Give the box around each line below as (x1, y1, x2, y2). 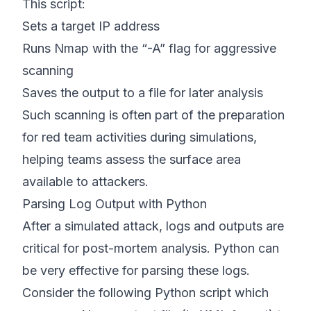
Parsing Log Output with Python (22, 196, 207, 211)
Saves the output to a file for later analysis (22, 85, 263, 100)
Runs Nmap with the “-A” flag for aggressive (22, 41, 276, 56)
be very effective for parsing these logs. (22, 263, 250, 278)
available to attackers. (22, 174, 149, 189)
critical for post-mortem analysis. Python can (22, 241, 279, 255)
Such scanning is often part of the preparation (22, 108, 285, 122)
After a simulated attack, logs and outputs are (22, 219, 284, 233)
